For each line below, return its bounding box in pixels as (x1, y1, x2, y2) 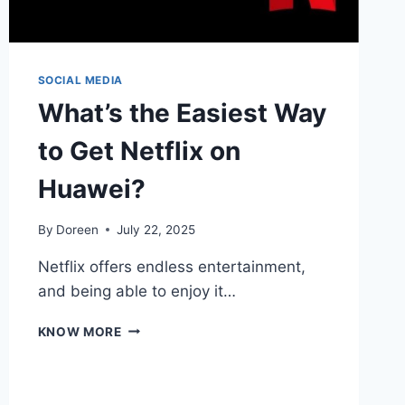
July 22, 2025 (116, 221, 195, 237)
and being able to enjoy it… (37, 281, 236, 300)
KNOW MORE (37, 324, 122, 339)
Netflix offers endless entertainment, (37, 257, 306, 276)
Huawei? (37, 173, 146, 204)
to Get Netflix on (37, 135, 240, 166)
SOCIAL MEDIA (37, 72, 123, 87)
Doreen (55, 221, 99, 237)
